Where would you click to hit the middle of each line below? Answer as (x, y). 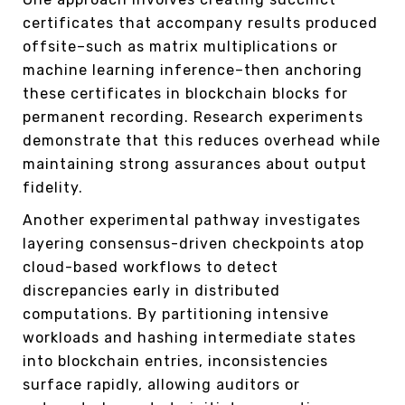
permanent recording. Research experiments (193, 117)
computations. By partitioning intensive (176, 314)
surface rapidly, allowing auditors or (161, 384)
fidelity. (53, 187)
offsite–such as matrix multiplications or (180, 46)
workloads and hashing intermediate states (189, 337)
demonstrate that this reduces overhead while (202, 140)
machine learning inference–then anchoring (193, 70)
